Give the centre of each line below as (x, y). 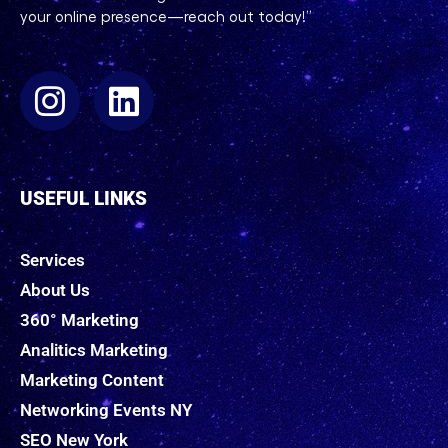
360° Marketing (79, 319)
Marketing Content (92, 379)
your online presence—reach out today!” (166, 15)
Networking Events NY (106, 409)
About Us (55, 289)
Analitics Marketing (94, 349)
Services (52, 259)
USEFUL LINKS (83, 198)
